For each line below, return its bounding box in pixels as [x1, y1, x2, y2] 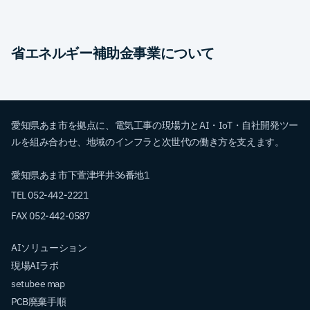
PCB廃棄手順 [11, 295, 66, 308]
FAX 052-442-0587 [11, 209, 90, 222]
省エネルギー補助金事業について [11, 43, 215, 62]
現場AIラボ [11, 259, 59, 272]
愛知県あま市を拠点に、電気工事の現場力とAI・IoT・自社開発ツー [11, 118, 298, 131]
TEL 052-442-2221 [11, 189, 89, 202]
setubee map [11, 277, 65, 290]
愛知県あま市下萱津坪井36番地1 [11, 168, 149, 181]
